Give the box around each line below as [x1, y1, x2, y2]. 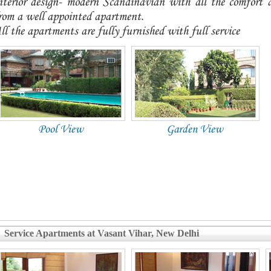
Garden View [166, 123, 223, 136]
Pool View [38, 123, 83, 136]
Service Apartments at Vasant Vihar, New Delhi [4, 228, 199, 238]
